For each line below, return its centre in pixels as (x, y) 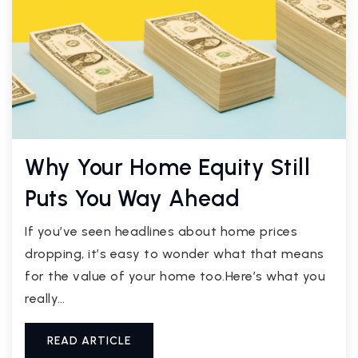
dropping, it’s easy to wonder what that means (175, 253)
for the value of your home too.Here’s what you (175, 276)
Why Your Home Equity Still (167, 167)
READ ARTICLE (89, 340)
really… (45, 298)
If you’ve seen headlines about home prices (161, 231)
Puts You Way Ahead (132, 198)
